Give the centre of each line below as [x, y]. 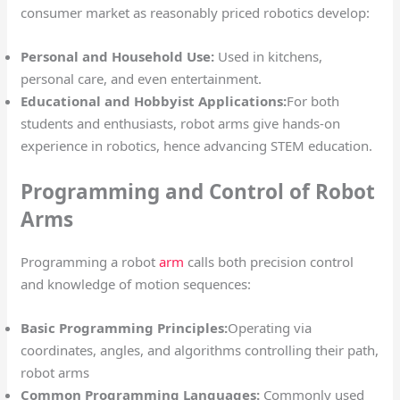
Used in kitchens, [269, 57]
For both [313, 101]
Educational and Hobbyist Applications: [154, 101]
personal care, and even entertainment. [142, 79]
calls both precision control [269, 261]
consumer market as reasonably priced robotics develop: [197, 13]
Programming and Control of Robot [198, 191]
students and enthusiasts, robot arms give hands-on [181, 124]
